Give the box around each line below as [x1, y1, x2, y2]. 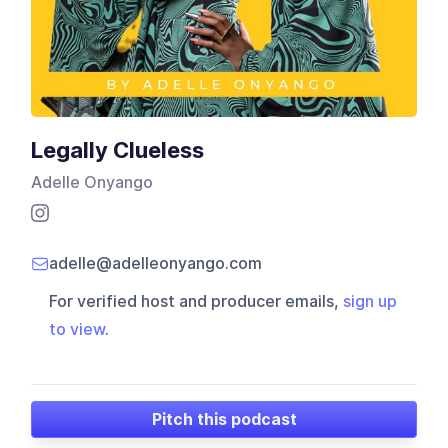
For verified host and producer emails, [49, 292, 344, 312]
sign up [343, 292, 398, 312]
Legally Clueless [31, 137, 205, 164]
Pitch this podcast [151, 409, 297, 429]
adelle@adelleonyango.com [49, 254, 263, 274]
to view [49, 320, 106, 340]
